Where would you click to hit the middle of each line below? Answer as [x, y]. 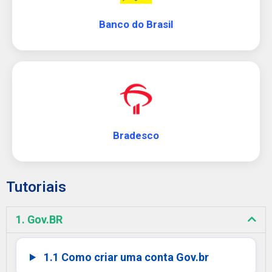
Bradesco [136, 135]
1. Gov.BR [39, 219]
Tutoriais [36, 187]
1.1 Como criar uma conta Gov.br [125, 257]
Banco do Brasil [136, 24]
